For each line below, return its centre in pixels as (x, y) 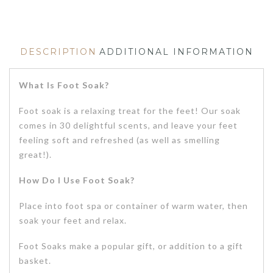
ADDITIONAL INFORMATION (176, 51)
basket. (35, 261)
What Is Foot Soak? (64, 85)
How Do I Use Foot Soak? (77, 180)
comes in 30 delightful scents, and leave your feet (128, 125)
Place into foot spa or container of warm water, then (133, 206)
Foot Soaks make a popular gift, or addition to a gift (131, 246)
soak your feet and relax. (73, 221)
